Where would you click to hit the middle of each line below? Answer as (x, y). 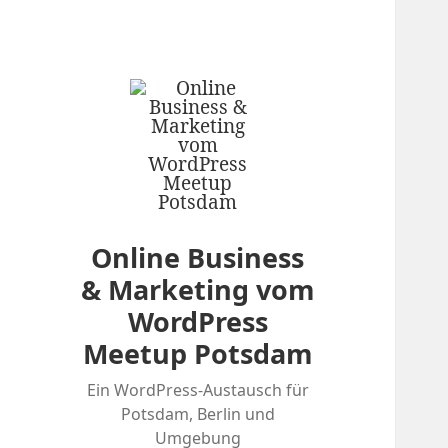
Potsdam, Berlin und (197, 414)
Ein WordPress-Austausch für (197, 390)
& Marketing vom (197, 290)
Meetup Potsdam (197, 354)
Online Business (198, 258)
